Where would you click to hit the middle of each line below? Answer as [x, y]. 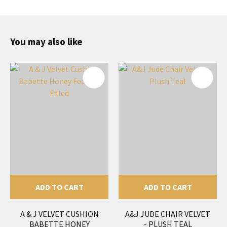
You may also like [46, 41]
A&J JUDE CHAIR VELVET [168, 214]
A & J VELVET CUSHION [59, 214]
